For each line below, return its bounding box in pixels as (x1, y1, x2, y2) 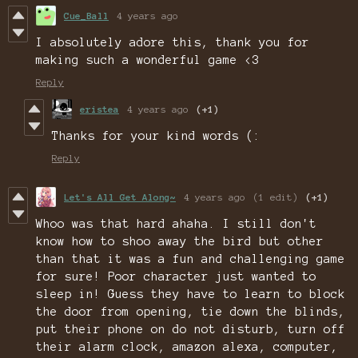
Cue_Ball (64, 10, 109, 22)
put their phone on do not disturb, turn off (36, 323, 345, 336)
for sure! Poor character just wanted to (36, 270, 316, 284)
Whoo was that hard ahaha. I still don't (36, 217, 316, 231)
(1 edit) (253, 192, 298, 203)
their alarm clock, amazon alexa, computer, (36, 340, 338, 354)
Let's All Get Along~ (64, 192, 176, 203)
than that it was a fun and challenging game (36, 253, 345, 266)
